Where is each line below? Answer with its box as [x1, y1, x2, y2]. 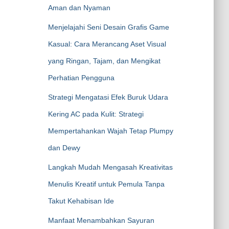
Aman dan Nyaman [48, 4, 110, 12]
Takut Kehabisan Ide [48, 197, 114, 205]
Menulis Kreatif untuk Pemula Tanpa [48, 180, 165, 188]
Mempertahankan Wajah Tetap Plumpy [48, 127, 173, 135]
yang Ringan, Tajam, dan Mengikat [48, 57, 161, 65]
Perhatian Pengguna [48, 74, 114, 82]
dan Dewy [48, 144, 80, 152]
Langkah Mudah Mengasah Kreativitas [48, 163, 173, 171]
